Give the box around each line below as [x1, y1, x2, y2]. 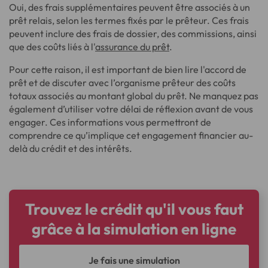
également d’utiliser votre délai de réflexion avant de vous [9, 102, 253, 115]
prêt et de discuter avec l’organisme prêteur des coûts [9, 76, 236, 89]
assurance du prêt [95, 40, 169, 53]
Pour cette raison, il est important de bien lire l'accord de [9, 63, 246, 75]
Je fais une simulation [88, 254, 180, 266]
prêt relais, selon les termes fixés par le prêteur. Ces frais [9, 14, 249, 26]
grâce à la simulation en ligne [32, 218, 236, 239]
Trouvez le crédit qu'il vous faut [25, 199, 243, 219]
